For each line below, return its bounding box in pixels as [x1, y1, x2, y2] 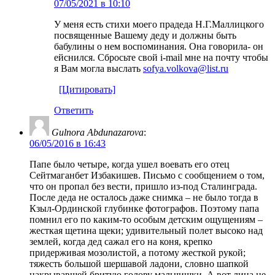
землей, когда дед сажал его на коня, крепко [29, 236, 212, 247]
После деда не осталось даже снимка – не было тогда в [29, 192, 258, 203]
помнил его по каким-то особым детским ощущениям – [29, 214, 263, 225]
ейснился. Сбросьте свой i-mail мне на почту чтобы [54, 52, 268, 63]
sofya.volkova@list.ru [143, 63, 228, 74]
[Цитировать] [59, 83, 115, 95]
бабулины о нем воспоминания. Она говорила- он [54, 41, 263, 52]
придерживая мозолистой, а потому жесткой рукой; [29, 247, 246, 258]
